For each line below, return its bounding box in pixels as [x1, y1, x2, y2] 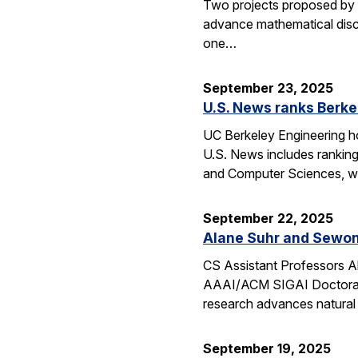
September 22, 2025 [203, 210, 333, 227]
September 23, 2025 [203, 80, 333, 97]
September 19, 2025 [203, 340, 331, 356]
